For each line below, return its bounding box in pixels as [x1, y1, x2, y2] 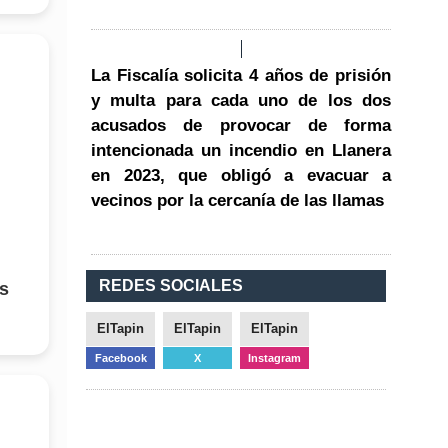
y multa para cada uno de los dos [91, 90, 391, 110]
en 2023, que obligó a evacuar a [91, 165, 391, 185]
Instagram [248, 351, 301, 364]
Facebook [94, 351, 147, 364]
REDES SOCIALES [99, 276, 243, 294]
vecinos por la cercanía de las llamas [91, 190, 384, 210]
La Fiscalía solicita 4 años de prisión [91, 65, 391, 85]
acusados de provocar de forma [91, 115, 391, 135]
